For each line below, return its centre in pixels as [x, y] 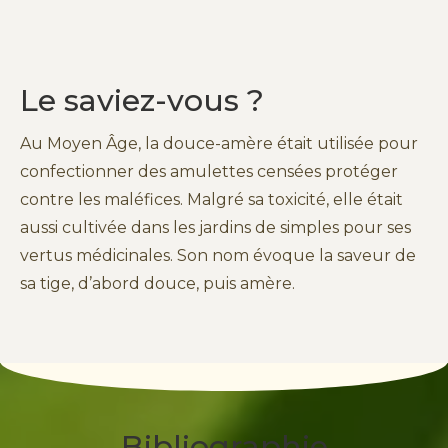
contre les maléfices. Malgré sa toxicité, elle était [211, 200]
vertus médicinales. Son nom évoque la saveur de [218, 256]
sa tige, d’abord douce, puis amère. [157, 284]
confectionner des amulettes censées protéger [209, 172]
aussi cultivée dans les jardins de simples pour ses [215, 228]
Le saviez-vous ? [142, 101]
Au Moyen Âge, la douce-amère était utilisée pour [219, 144]
